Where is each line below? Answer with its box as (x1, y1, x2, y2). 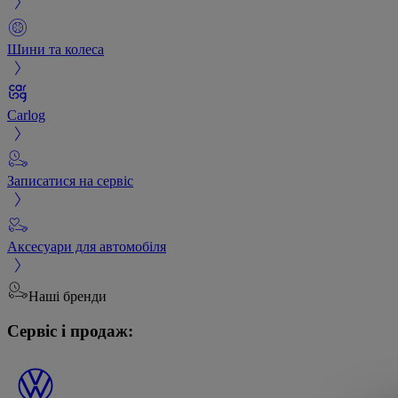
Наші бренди (28, 288, 107, 304)
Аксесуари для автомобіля (7, 238, 166, 254)
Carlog (7, 107, 45, 123)
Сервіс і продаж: (7, 321, 133, 340)
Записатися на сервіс (7, 172, 133, 188)
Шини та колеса (7, 41, 104, 57)
